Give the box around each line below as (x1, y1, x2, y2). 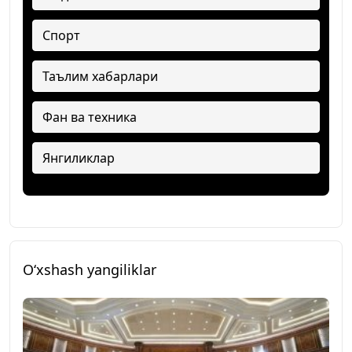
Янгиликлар (42, 149, 115, 167)
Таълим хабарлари (42, 68, 158, 86)
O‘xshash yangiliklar (23, 260, 156, 280)
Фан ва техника (42, 108, 137, 126)
